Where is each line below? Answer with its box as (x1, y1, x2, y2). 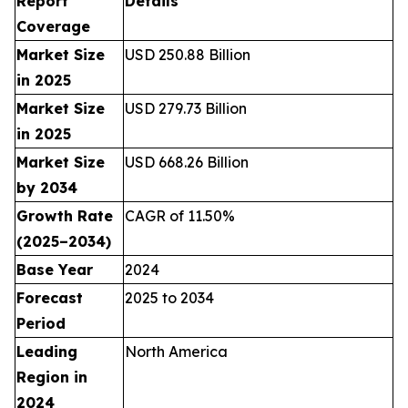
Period (16, 313, 66, 332)
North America (125, 342, 228, 361)
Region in (16, 367, 87, 386)
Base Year (16, 260, 93, 279)
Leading (16, 342, 77, 361)
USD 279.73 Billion (125, 98, 247, 117)
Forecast (16, 288, 83, 307)
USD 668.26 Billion (125, 152, 249, 171)
